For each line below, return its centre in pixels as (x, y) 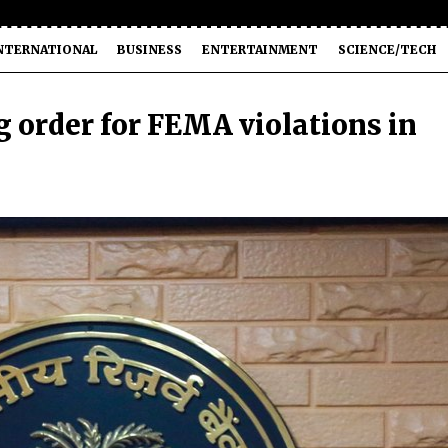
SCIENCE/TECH (387, 49)
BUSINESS (149, 49)
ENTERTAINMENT (260, 49)
